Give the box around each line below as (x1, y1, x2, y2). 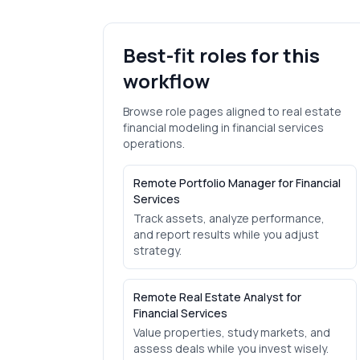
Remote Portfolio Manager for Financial (133, 175, 341, 190)
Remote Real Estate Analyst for (133, 289, 301, 305)
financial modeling (123, 120, 219, 135)
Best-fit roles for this (123, 42, 320, 68)
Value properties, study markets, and (133, 325, 330, 340)
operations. (123, 136, 185, 151)
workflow (123, 67, 210, 94)
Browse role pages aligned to (123, 104, 282, 119)
